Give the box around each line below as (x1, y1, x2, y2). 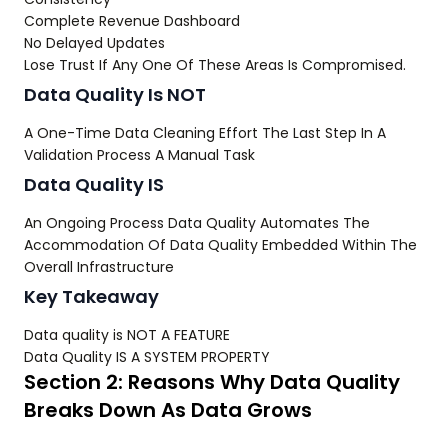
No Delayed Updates (24, 33, 165, 53)
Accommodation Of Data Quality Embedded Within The (24, 235, 417, 255)
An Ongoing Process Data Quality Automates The (24, 213, 370, 233)
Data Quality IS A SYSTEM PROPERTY (24, 347, 270, 367)
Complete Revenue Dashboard (24, 11, 240, 31)
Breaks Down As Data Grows (24, 396, 312, 424)
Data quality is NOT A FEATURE (24, 325, 230, 345)
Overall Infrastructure (24, 257, 174, 277)
